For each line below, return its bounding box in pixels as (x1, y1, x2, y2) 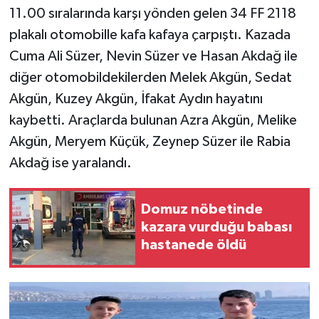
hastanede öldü (141, 238, 246, 253)
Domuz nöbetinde (141, 202, 263, 217)
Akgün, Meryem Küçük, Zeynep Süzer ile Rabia (9, 134, 291, 149)
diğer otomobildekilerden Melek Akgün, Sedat (9, 70, 292, 85)
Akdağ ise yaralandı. (9, 155, 132, 170)
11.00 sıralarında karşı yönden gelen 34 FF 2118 (9, 6, 296, 21)
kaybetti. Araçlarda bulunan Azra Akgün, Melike (9, 113, 297, 127)
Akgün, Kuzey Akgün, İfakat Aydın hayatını (9, 91, 263, 106)
